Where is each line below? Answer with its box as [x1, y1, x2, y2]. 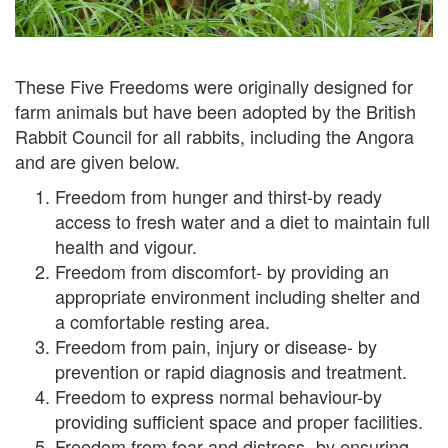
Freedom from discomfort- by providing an [55, 257, 389, 284]
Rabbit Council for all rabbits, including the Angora [15, 122, 414, 149]
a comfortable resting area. [55, 307, 270, 334]
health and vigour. [55, 232, 197, 259]
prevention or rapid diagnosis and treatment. [55, 357, 407, 384]
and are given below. [15, 147, 180, 174]
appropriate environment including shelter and [55, 282, 420, 309]
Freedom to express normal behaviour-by [55, 382, 382, 409]
